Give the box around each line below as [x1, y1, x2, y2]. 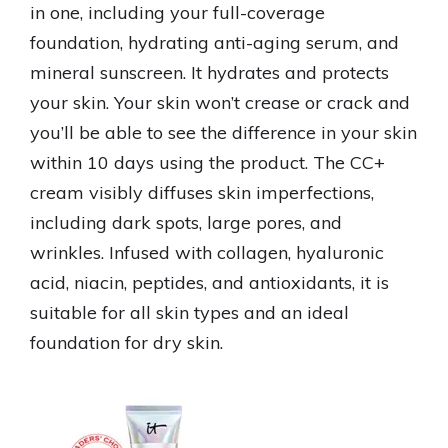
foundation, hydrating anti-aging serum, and [30, 31, 399, 54]
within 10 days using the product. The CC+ [30, 151, 385, 174]
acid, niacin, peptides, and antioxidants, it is [30, 271, 389, 294]
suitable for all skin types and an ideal [30, 301, 349, 324]
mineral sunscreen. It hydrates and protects [30, 61, 389, 84]
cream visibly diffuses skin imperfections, [30, 181, 374, 204]
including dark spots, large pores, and [30, 211, 342, 234]
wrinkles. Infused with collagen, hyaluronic [30, 241, 384, 264]
